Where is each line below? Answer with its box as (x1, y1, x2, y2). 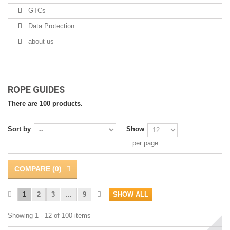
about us (26, 37, 54, 45)
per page (132, 139, 158, 147)
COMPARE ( (14, 165, 55, 173)
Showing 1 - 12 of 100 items (8, 212, 91, 219)
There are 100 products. (8, 100, 83, 107)
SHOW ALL (113, 190, 148, 198)
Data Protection (26, 22, 74, 30)
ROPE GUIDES (8, 84, 67, 95)
